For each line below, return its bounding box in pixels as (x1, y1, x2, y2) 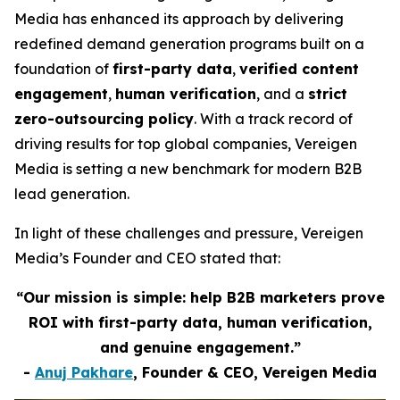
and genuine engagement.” (99, 338, 301, 356)
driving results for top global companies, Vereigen (14, 135, 357, 153)
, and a (256, 85, 308, 103)
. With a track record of (194, 110, 353, 128)
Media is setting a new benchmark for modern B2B (14, 160, 362, 178)
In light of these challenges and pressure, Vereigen (14, 224, 363, 242)
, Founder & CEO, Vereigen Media (133, 363, 377, 381)
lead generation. (14, 185, 129, 203)
